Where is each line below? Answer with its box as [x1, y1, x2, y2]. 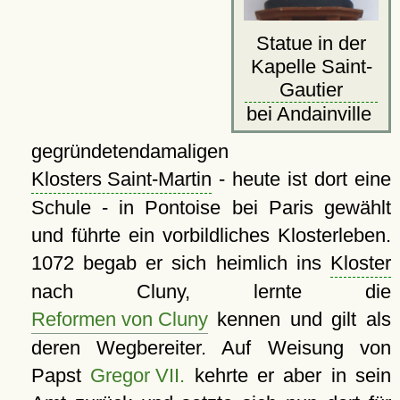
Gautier [279, 78, 343, 101]
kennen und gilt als [207, 307, 391, 330]
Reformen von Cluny [30, 307, 208, 330]
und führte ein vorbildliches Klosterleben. [30, 223, 391, 246]
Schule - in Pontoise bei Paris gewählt [30, 196, 391, 219]
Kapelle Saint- [250, 54, 372, 78]
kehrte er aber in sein [185, 363, 392, 387]
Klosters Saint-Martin [30, 167, 212, 190]
